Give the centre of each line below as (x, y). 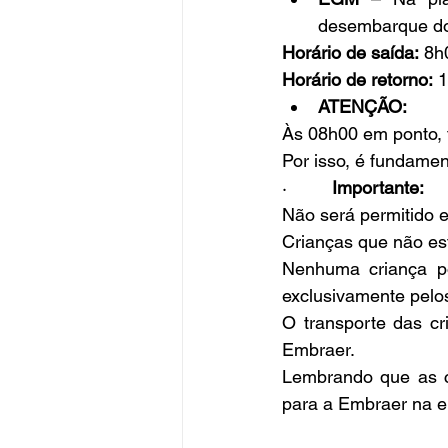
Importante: (378, 188)
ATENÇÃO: (362, 107)
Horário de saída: (350, 53)
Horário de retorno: (357, 80)
